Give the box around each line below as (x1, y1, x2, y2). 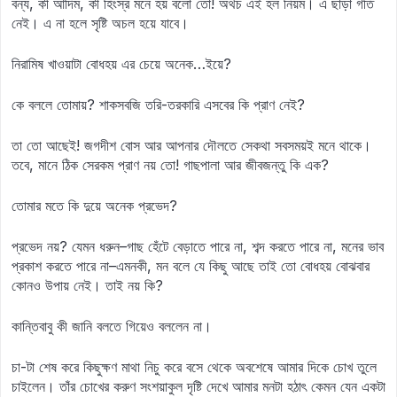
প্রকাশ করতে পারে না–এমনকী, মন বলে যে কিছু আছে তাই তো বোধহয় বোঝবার (12, 257, 370, 275)
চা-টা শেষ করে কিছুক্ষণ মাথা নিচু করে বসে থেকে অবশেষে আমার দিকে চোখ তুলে (12, 358, 377, 376)
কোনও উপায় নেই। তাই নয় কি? (12, 276, 163, 294)
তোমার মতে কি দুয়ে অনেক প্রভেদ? (12, 197, 177, 214)
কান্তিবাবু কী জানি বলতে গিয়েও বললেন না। (12, 317, 212, 335)
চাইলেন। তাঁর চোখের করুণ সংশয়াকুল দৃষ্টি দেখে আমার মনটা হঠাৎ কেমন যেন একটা (12, 378, 385, 395)
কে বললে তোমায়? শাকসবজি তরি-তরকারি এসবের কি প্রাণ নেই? (12, 96, 305, 113)
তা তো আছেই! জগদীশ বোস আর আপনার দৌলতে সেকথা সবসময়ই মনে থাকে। (12, 136, 371, 154)
